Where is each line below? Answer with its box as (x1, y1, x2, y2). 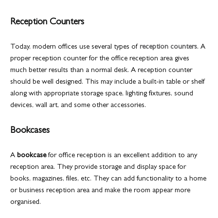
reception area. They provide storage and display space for (10, 163, 186, 171)
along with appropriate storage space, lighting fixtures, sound (10, 90, 194, 98)
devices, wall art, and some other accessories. (10, 102, 146, 109)
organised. (10, 199, 43, 206)
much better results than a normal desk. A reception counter (10, 67, 193, 74)
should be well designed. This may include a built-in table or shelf (10, 78, 205, 86)
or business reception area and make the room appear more (10, 187, 191, 195)
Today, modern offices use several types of (10, 43, 140, 51)
